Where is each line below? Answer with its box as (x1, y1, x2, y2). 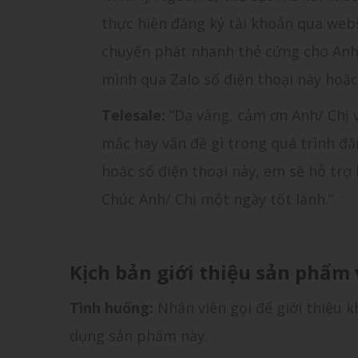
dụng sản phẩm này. (70, 325, 208, 345)
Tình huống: (70, 297, 153, 317)
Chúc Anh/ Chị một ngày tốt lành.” (101, 189, 333, 209)
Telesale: (101, 105, 169, 125)
